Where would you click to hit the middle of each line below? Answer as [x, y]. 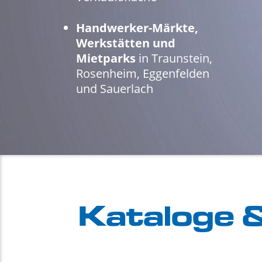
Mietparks [106, 58]
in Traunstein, [174, 58]
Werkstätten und [126, 43]
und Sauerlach [115, 88]
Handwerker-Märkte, [137, 27]
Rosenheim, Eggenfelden [143, 73]
